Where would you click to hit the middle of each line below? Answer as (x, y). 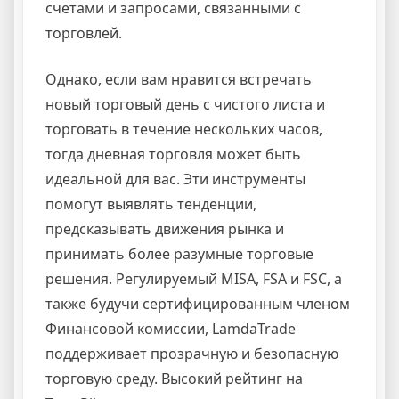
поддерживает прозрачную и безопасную (192, 353)
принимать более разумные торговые (179, 253)
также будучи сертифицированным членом (198, 303)
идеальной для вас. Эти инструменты (175, 179)
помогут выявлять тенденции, (151, 204)
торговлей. (84, 33)
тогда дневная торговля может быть (173, 154)
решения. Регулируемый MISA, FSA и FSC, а (194, 278)
